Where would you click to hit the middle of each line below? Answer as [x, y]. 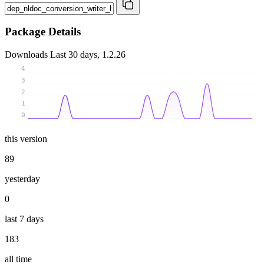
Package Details [43, 32]
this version [26, 138]
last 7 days [24, 219]
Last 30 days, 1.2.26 [88, 55]
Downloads [27, 55]
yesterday [22, 179]
